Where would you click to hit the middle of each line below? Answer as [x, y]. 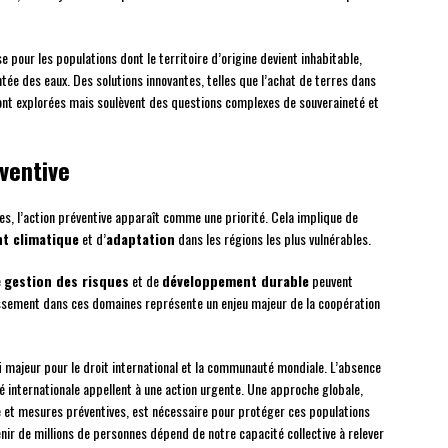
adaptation [140, 239]
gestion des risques [66, 281]
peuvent [331, 281]
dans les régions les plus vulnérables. [273, 239]
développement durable [235, 281]
